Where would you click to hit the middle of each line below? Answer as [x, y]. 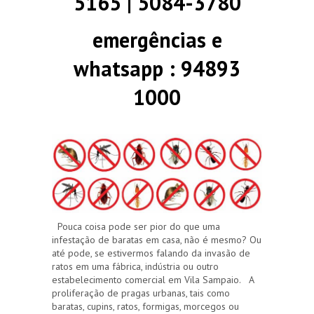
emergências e [157, 40]
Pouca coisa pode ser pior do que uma [136, 226]
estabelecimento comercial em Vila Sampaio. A [153, 279]
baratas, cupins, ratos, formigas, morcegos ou [145, 306]
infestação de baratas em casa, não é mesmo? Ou [157, 239]
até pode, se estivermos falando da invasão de [151, 253]
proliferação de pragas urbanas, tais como [141, 293]
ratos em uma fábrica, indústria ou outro [135, 266]
